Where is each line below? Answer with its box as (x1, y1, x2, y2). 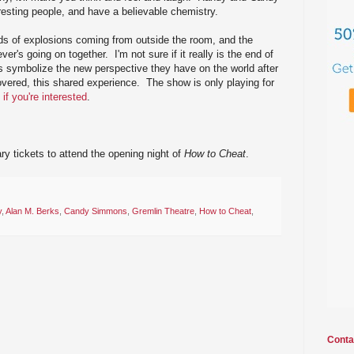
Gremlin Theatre (132, 206, 194, 217)
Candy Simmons (64, 206, 127, 217)
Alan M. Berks (6, 206, 59, 217)
